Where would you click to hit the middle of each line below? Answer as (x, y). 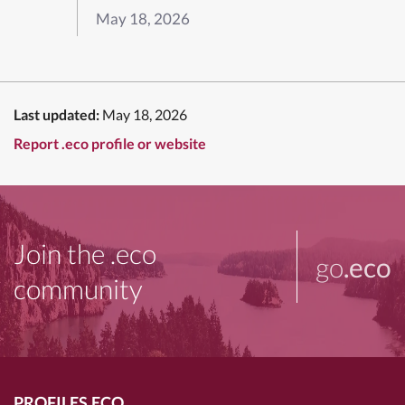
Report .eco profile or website (110, 143)
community (78, 288)
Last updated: (57, 114)
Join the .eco (85, 253)
